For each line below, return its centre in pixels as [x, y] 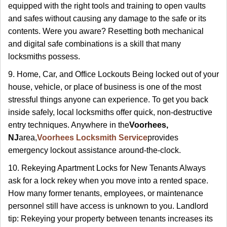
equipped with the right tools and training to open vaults [107, 6]
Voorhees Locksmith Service [92, 138]
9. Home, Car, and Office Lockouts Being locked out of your [113, 74]
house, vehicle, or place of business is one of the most [105, 87]
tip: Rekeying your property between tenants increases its [110, 219]
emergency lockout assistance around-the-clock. [94, 150]
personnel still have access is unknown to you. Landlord [108, 206]
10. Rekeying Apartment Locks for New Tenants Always [107, 168]
